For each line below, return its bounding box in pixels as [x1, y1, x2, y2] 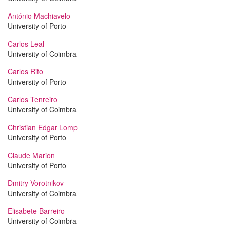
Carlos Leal [8, 39, 44, 49]
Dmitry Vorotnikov [8, 178, 64, 188]
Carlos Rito [8, 66, 43, 77]
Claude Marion [8, 150, 55, 160]
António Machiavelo [8, 11, 70, 21]
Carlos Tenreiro [8, 94, 57, 104]
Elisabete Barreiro [8, 206, 65, 216]
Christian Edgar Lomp [8, 122, 78, 132]
